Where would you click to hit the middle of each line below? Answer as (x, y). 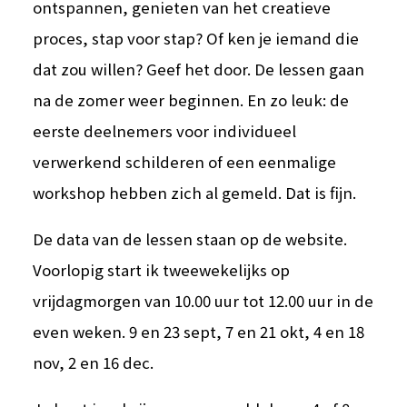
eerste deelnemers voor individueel (165, 130)
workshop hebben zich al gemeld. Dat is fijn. (195, 192)
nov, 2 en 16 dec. (94, 362)
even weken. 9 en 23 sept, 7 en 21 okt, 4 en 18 (199, 331)
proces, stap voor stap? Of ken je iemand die (196, 38)
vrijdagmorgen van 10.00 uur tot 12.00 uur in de (203, 300)
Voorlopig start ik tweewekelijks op (162, 269)
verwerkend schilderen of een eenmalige (185, 161)
